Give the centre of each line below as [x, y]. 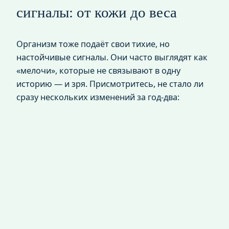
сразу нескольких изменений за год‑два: [98, 97]
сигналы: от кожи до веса [97, 13]
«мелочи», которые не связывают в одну [98, 71]
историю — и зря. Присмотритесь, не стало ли [110, 84]
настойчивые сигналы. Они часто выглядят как [112, 58]
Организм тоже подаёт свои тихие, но [93, 44]
